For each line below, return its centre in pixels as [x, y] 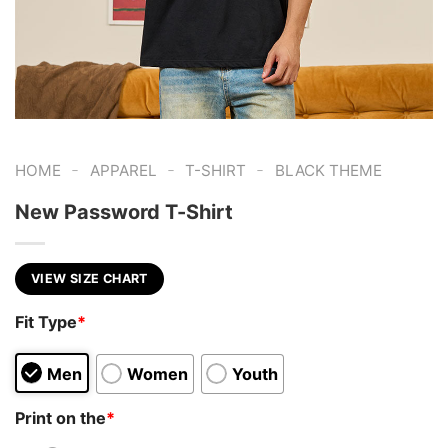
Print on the [60, 417]
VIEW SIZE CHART [89, 278]
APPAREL [123, 170]
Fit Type [46, 322]
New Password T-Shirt [124, 211]
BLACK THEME [328, 170]
